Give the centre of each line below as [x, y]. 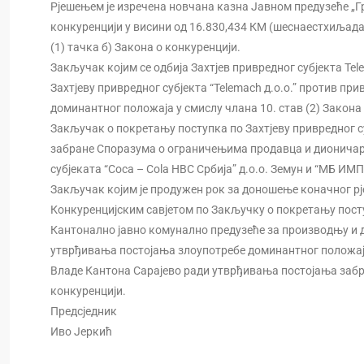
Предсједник [84, 311]
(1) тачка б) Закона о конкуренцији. [145, 47]
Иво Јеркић [81, 331]
